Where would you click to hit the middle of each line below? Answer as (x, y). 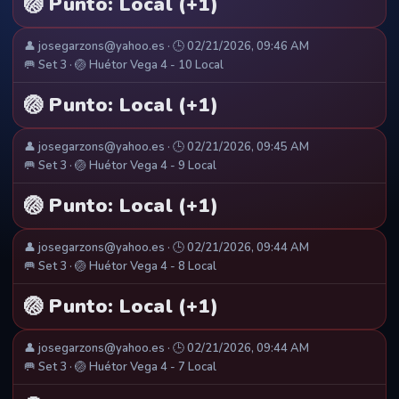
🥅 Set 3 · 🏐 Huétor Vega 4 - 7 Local (120, 367)
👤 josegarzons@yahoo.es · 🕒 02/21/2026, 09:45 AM (167, 147)
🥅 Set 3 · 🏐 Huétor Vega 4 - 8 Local (120, 267)
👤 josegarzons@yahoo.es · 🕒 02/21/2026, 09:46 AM (167, 47)
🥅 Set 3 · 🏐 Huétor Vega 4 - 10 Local (124, 65)
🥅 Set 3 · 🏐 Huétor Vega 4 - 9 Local (120, 166)
